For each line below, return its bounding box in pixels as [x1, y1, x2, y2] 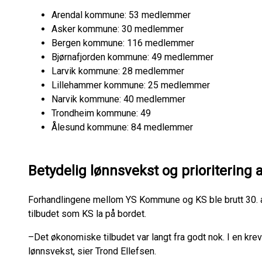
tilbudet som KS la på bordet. [28, 208, 146, 219]
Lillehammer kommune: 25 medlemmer [51, 80, 210, 91]
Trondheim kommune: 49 [51, 108, 151, 119]
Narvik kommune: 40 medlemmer [51, 94, 185, 105]
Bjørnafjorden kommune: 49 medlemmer [51, 51, 213, 63]
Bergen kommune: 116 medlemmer [51, 37, 194, 49]
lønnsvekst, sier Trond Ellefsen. [28, 245, 163, 257]
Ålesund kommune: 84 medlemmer [51, 122, 193, 133]
